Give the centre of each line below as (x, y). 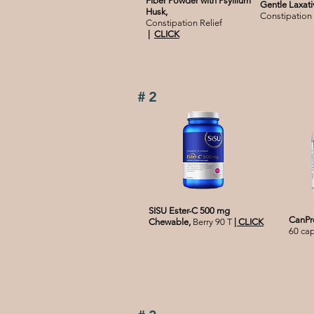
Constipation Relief (184, 23)
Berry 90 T (213, 222)
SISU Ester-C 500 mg (189, 211)
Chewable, (171, 222)
